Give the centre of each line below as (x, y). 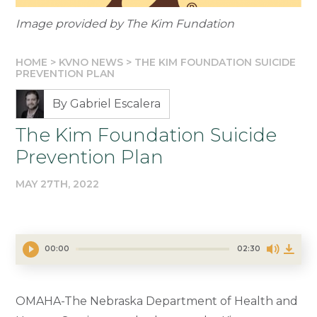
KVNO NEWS (91, 62)
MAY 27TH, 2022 (58, 184)
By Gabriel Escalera (107, 103)
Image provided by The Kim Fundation (125, 24)
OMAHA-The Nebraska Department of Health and (157, 301)
